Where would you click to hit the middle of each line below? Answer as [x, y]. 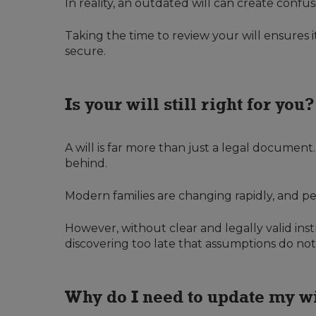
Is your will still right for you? [190, 104]
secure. [85, 51]
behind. [86, 164]
